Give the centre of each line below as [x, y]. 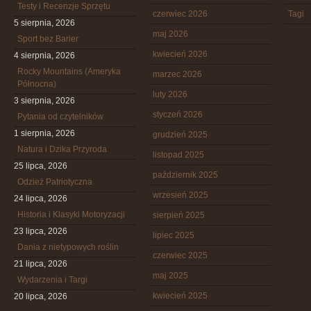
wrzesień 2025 [180, 195]
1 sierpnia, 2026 [44, 133]
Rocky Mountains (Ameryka [69, 72]
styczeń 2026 [178, 115]
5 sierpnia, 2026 [44, 23]
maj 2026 [170, 34]
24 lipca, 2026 [41, 199]
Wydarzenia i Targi [52, 280]
